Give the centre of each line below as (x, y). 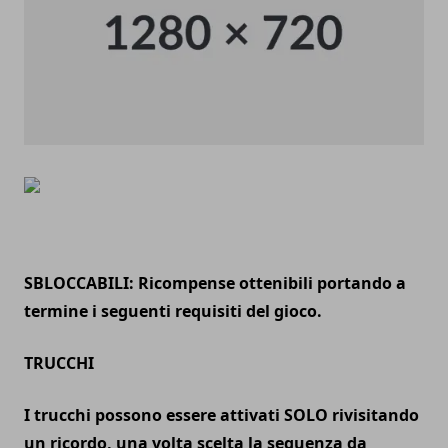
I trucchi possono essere (122, 414)
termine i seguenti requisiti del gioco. (173, 310)
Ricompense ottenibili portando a (272, 282)
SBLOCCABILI (76, 282)
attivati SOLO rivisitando (319, 414)
